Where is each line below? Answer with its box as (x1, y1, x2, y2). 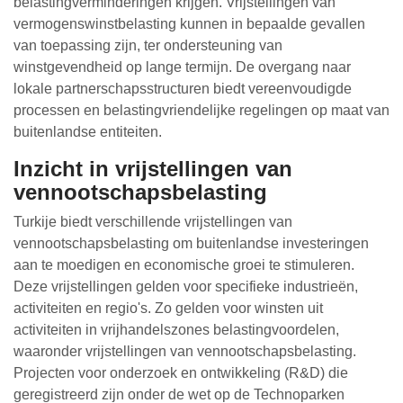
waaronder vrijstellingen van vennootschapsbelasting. (13, 344, 356, 359)
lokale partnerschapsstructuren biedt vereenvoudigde (13, 81, 352, 96)
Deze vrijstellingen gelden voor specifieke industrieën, (13, 279, 358, 294)
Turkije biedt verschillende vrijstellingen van (13, 214, 292, 229)
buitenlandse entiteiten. (13, 124, 162, 139)
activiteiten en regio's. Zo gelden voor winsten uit (13, 300, 323, 316)
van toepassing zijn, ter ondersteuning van (13, 38, 282, 53)
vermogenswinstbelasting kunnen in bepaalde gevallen (13, 16, 365, 31)
